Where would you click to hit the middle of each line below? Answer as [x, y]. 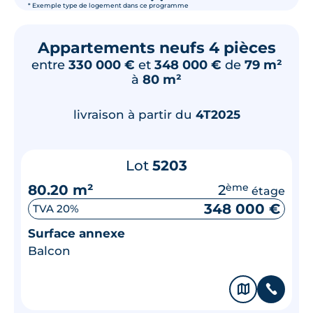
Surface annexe [77, 233]
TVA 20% [56, 209]
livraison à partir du [134, 114]
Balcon [49, 250]
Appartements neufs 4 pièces [156, 48]
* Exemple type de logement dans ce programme [108, 5]
